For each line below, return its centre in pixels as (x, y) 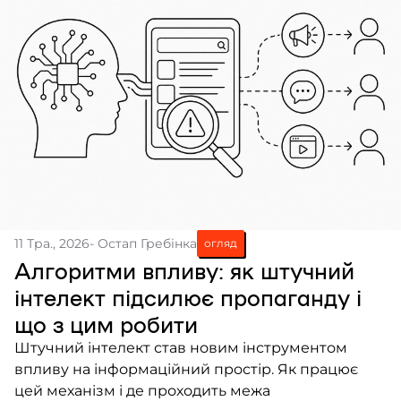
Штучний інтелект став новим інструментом (181, 347)
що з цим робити (106, 323)
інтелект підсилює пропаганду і (188, 296)
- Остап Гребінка (143, 243)
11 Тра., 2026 (52, 243)
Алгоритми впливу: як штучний (184, 269)
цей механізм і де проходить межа (142, 390)
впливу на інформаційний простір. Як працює (186, 369)
